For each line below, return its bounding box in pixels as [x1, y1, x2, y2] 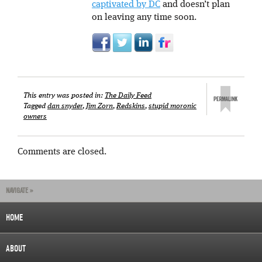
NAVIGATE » [6, 186, 33, 195]
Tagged [23, 102, 47, 111]
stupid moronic [149, 102, 196, 111]
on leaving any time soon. [92, 13, 196, 23]
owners [23, 113, 47, 121]
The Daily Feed [105, 92, 151, 100]
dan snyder [47, 102, 82, 111]
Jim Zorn [86, 102, 113, 111]
